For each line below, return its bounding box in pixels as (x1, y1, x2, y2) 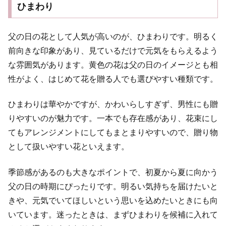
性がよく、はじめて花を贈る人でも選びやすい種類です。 (8, 74, 218, 83)
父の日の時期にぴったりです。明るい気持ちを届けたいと (8, 182, 218, 191)
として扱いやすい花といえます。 (8, 142, 129, 151)
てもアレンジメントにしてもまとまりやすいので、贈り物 (8, 128, 218, 137)
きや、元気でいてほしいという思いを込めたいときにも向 (8, 196, 218, 205)
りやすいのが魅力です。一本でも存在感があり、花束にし (8, 114, 218, 123)
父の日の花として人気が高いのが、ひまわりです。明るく (8, 32, 218, 41)
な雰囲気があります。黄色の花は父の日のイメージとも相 (8, 60, 218, 69)
